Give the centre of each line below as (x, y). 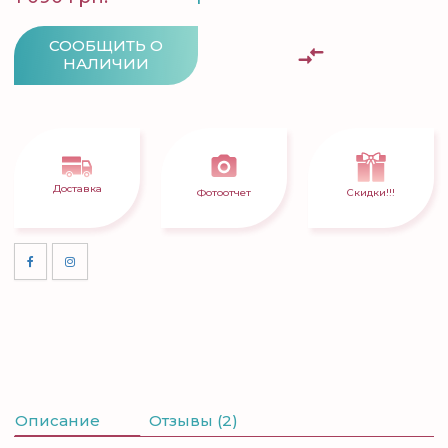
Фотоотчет (224, 192)
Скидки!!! (371, 192)
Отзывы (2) (193, 420)
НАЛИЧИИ (106, 63)
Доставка (77, 189)
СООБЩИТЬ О (106, 45)
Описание (57, 420)
